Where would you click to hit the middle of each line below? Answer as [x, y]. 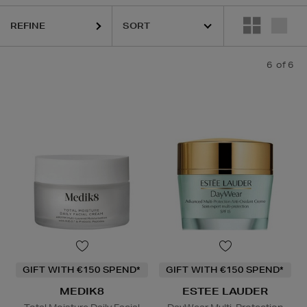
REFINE [28, 26]
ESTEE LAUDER [225, 292]
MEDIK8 [82, 292]
